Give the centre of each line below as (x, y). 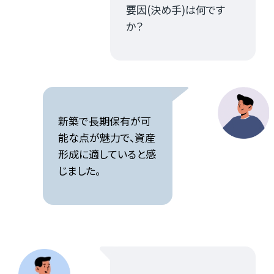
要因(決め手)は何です (175, 10)
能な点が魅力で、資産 (107, 138)
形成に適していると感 (107, 154)
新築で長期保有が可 (105, 121)
